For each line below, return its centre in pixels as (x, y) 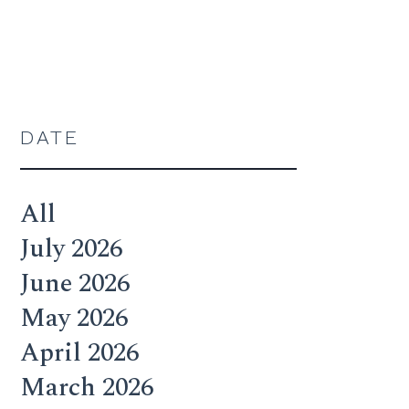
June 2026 (75, 283)
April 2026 (79, 353)
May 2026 (74, 318)
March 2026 (87, 388)
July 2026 (71, 249)
